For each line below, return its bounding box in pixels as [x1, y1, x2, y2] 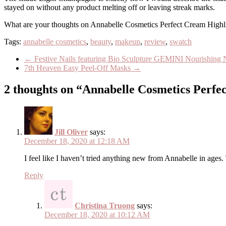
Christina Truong [75, 201, 135, 210]
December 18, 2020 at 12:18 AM [24, 137, 130, 146]
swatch [169, 37, 192, 46]
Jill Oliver [54, 128, 88, 137]
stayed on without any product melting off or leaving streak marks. [4, 3, 215, 12]
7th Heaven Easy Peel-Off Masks [24, 64, 133, 73]
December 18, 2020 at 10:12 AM [44, 210, 150, 219]
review [144, 37, 165, 46]
